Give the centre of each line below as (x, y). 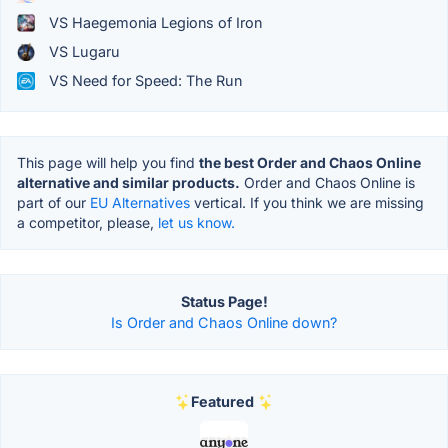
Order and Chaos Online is (327, 183)
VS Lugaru (82, 52)
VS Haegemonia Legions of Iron (153, 23)
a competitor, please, (87, 223)
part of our (53, 203)
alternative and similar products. (128, 183)
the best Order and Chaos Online (310, 163)
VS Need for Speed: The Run (143, 81)
